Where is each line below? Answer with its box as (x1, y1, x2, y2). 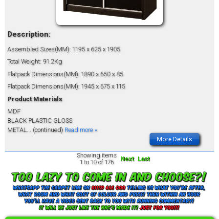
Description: (7, 30, 50, 39)
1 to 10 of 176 (79, 158, 114, 166)
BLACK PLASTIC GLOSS (7, 116, 72, 124)
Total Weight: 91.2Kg (7, 58, 62, 66)
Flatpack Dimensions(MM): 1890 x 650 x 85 (7, 70, 123, 78)
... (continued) (27, 126, 65, 133)
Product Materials (7, 95, 62, 103)
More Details (157, 135, 192, 143)
